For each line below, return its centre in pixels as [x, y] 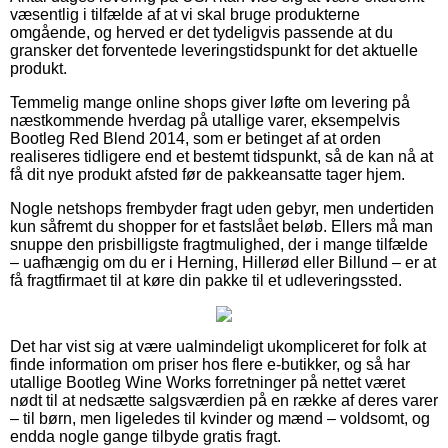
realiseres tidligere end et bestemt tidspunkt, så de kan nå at [221, 156]
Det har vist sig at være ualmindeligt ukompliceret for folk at [218, 346]
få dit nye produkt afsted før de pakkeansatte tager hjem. [207, 174]
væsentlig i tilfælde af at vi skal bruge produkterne [185, 14]
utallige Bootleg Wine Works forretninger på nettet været [207, 382]
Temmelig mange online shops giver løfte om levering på [210, 102]
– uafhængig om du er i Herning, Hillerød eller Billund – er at [223, 262]
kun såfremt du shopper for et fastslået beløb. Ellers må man [221, 226]
